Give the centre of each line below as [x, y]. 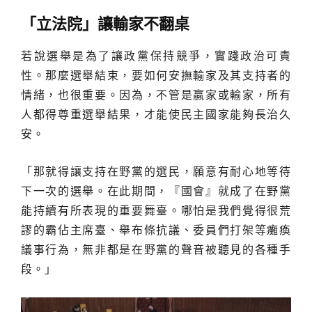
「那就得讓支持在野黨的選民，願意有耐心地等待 [156, 172]
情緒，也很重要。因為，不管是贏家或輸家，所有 [156, 95]
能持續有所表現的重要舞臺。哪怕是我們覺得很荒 [156, 211]
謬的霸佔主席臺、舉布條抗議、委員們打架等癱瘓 [156, 231]
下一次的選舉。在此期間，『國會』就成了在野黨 [156, 192]
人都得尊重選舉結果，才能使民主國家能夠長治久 [156, 115]
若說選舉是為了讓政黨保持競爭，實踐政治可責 [156, 56]
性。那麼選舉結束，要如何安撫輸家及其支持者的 [156, 76]
